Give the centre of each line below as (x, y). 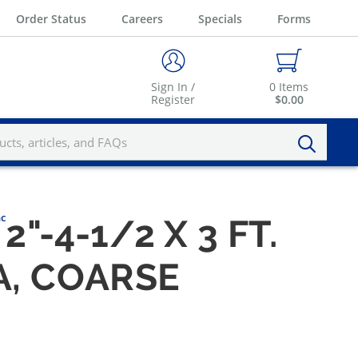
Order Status (51, 18)
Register (173, 100)
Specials (220, 18)
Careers (142, 18)
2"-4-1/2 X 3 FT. (142, 235)
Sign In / (173, 87)
